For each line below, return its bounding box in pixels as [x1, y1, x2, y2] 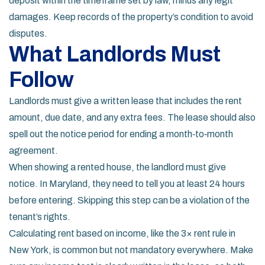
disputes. [9, 28, 47, 38]
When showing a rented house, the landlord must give [9, 162, 226, 172]
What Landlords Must [9, 43, 221, 66]
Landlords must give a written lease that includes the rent [9, 96, 242, 106]
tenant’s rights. [9, 212, 70, 222]
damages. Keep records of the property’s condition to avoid [9, 12, 253, 22]
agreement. [9, 146, 58, 156]
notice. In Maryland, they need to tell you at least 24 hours [9, 179, 245, 189]
